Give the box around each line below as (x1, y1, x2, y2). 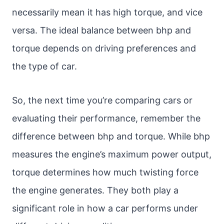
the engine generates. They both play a (12, 185, 178, 195)
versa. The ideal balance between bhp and (12, 25, 191, 35)
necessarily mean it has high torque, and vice (12, 7, 202, 17)
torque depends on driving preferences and (12, 43, 196, 53)
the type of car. (12, 61, 77, 71)
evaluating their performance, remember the (12, 113, 200, 123)
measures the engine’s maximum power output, (12, 149, 211, 159)
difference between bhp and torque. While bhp (12, 131, 210, 141)
